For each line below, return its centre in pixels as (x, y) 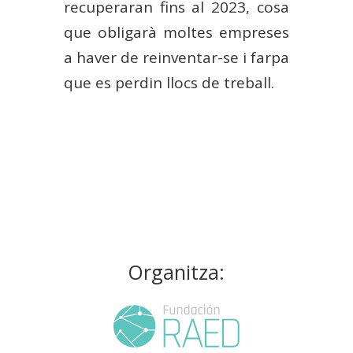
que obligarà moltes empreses (176, 32)
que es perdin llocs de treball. (169, 82)
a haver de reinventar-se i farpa (176, 57)
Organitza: (176, 271)
